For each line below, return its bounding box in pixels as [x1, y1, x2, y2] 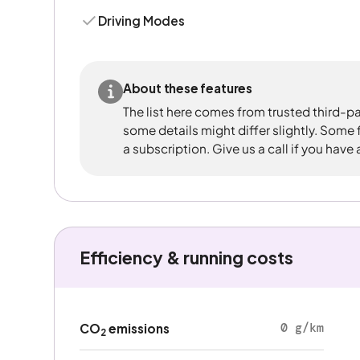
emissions [105, 320, 170, 336]
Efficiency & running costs [79, 247, 293, 269]
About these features [122, 80, 252, 96]
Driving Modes [98, 13, 186, 29]
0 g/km [280, 319, 324, 336]
